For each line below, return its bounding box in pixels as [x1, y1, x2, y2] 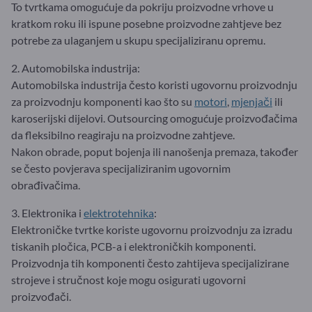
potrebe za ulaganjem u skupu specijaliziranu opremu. [11, 33, 265, 47]
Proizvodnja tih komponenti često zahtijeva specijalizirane [11, 256, 289, 270]
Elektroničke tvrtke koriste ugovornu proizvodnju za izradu [11, 222, 292, 236]
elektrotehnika [84, 205, 154, 219]
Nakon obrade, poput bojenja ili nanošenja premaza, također [11, 144, 298, 158]
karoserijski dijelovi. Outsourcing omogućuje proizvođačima [11, 111, 297, 125]
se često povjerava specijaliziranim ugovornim [11, 161, 231, 175]
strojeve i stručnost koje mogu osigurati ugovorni [11, 272, 246, 286]
